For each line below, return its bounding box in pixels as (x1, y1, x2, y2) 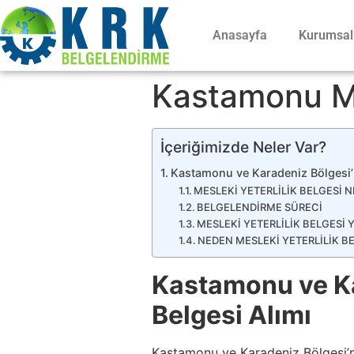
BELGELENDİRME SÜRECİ (197, 201, 323, 214)
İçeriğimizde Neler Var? (160, 137, 326, 157)
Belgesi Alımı (152, 299, 311, 331)
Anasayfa (212, 27, 267, 43)
